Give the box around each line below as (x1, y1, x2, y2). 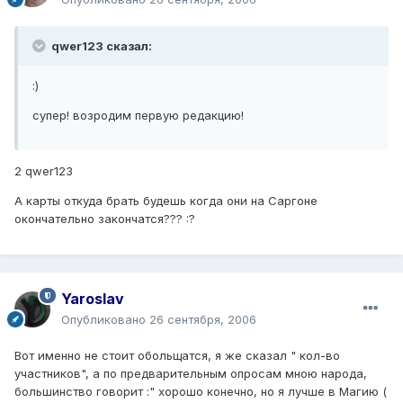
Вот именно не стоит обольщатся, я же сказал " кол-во (14, 347, 340, 363)
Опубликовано (61, 311, 149, 327)
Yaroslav (61, 289, 124, 308)
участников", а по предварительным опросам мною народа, (14, 365, 367, 381)
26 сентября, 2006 (149, 311, 256, 327)
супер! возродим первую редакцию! (32, 107, 244, 122)
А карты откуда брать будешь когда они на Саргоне (14, 193, 318, 208)
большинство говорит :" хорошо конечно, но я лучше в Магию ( (14, 383, 387, 399)
